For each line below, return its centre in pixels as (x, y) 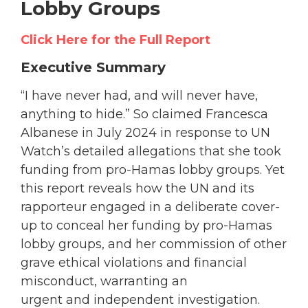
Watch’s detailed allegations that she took (151, 152)
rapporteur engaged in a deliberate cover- (150, 207)
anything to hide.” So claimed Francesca (144, 114)
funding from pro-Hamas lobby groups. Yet (153, 170)
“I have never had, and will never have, (139, 96)
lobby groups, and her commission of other (154, 244)
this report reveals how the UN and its (137, 189)
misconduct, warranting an (104, 282)
